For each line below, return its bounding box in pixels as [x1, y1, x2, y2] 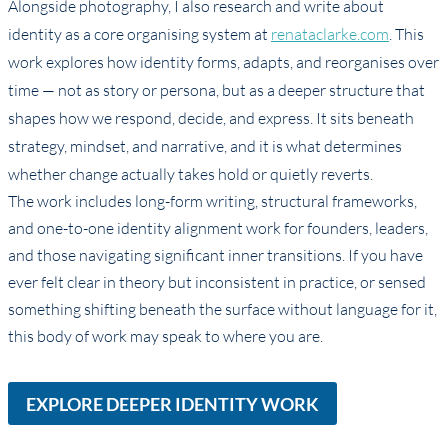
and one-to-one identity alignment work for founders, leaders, [8, 218, 428, 239]
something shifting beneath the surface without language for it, [8, 299, 437, 320]
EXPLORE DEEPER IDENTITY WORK [26, 392, 319, 415]
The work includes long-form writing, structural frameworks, [8, 191, 417, 212]
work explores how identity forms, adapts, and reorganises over [8, 52, 439, 73]
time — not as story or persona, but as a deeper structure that [8, 80, 425, 101]
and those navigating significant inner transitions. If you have [8, 245, 423, 266]
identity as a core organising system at [8, 24, 271, 45]
